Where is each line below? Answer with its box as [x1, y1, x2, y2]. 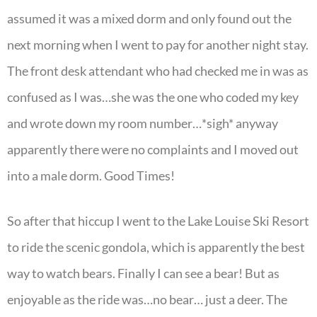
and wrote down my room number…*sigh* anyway [7, 115, 278, 132]
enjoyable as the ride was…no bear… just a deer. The [7, 292, 287, 308]
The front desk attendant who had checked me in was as [7, 63, 309, 79]
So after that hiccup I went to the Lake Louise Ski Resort [7, 213, 309, 229]
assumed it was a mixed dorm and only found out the [7, 11, 292, 27]
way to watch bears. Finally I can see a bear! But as [7, 265, 279, 282]
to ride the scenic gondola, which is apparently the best [7, 239, 305, 255]
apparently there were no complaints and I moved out [7, 142, 299, 158]
